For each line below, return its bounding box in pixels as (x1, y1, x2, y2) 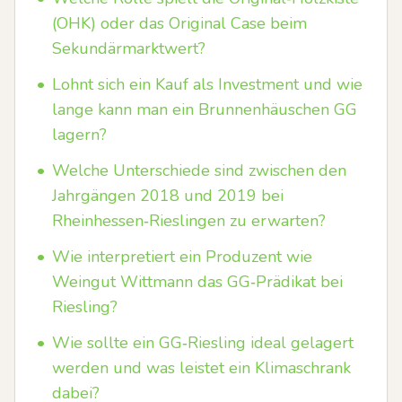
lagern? (52, 124, 107, 145)
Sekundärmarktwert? (52, 38, 205, 59)
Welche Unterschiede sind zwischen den (52, 160, 346, 181)
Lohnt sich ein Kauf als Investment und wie (52, 74, 363, 95)
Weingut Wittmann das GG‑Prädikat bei (52, 271, 343, 293)
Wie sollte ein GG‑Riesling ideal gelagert (52, 332, 354, 354)
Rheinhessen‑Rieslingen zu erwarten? (52, 210, 326, 232)
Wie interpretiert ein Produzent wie (52, 246, 312, 267)
